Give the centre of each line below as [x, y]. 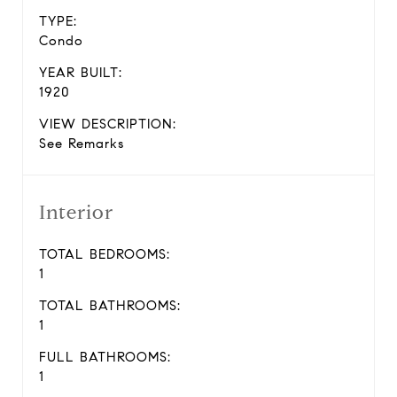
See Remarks [82, 144]
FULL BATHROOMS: [105, 357]
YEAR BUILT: [81, 73]
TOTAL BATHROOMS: [110, 306]
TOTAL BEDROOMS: [105, 254]
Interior [76, 212]
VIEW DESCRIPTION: [108, 124]
